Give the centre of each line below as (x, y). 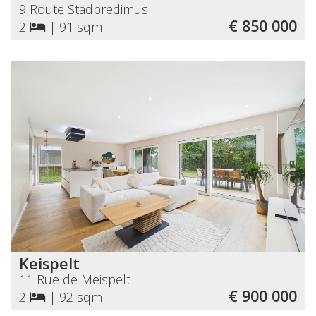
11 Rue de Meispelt (75, 279)
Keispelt (49, 263)
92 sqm (81, 297)
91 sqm (81, 26)
